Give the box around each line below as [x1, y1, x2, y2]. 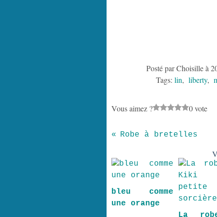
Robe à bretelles [120, 130, 198, 139]
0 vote [188, 103, 207, 113]
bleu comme [111, 187, 174, 196]
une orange [111, 199, 160, 208]
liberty [188, 75, 207, 85]
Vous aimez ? [111, 103, 153, 113]
